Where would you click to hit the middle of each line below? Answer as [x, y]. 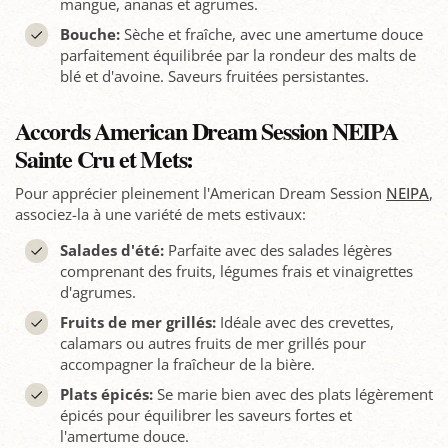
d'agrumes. [97, 292]
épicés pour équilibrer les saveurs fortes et [205, 415]
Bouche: [89, 34]
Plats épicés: [106, 394]
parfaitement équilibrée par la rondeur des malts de [237, 55]
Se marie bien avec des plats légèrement [292, 394]
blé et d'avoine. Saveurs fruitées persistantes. [214, 76]
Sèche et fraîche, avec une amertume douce [271, 34]
